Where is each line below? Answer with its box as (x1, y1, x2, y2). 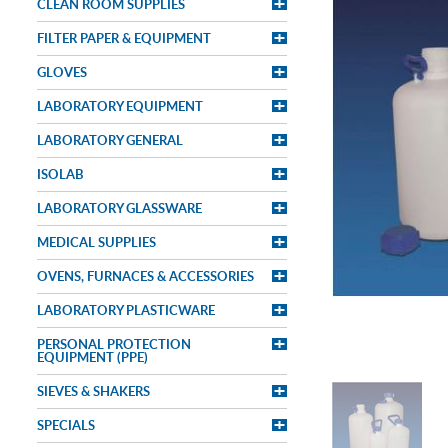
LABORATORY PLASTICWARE (37, 301, 215, 319)
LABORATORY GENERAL (37, 131, 183, 149)
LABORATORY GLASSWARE (37, 199, 202, 217)
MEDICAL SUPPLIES (37, 233, 156, 251)
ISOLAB (37, 165, 84, 183)
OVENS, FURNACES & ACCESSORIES (37, 267, 254, 285)
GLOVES (37, 63, 87, 81)
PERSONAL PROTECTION (37, 335, 191, 353)
